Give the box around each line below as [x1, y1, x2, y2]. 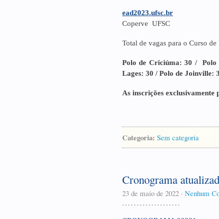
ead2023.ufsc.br [122, 9, 173, 17]
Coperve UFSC [122, 20, 170, 27]
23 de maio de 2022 [122, 188, 179, 198]
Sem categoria [157, 132, 199, 142]
